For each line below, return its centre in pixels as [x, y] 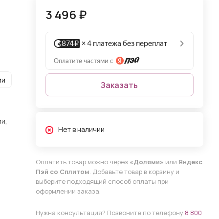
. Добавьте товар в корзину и [134, 172]
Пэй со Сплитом [62, 172]
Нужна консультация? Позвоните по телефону [110, 213]
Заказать [120, 85]
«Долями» [146, 162]
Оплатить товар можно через [82, 162]
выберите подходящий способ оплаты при [102, 181]
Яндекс [190, 162]
